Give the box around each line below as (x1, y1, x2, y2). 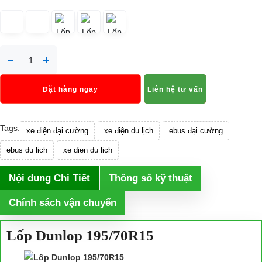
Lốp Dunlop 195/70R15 (6, 227, 154, 243)
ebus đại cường (169, 126, 223, 135)
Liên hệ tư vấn (147, 85, 204, 94)
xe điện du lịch (104, 126, 153, 135)
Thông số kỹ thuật (109, 173, 192, 184)
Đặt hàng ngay (43, 85, 99, 94)
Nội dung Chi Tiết (9, 173, 90, 184)
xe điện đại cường (26, 126, 88, 135)
